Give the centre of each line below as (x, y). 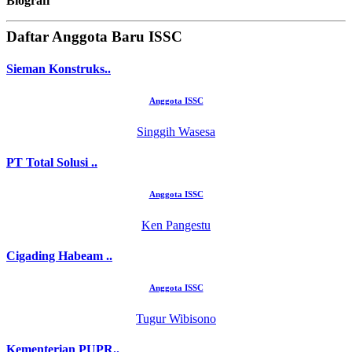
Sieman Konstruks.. (59, 68)
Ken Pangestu (176, 225)
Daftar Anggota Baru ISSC (94, 36)
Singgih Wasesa (176, 131)
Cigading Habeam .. (59, 256)
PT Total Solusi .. (52, 162)
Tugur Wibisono (176, 319)
